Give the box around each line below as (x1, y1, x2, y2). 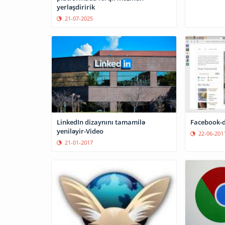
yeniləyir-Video (57, 126, 103, 136)
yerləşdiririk (57, 2, 95, 12)
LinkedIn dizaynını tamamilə (57, 117, 145, 127)
